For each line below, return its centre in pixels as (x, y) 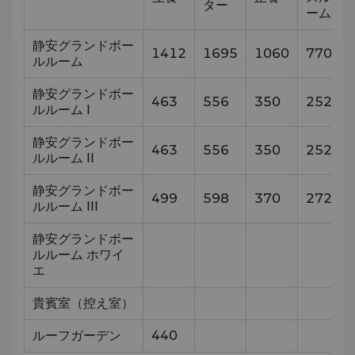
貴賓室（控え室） (83, 303)
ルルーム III (65, 206)
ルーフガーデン (77, 336)
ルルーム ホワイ (78, 255)
